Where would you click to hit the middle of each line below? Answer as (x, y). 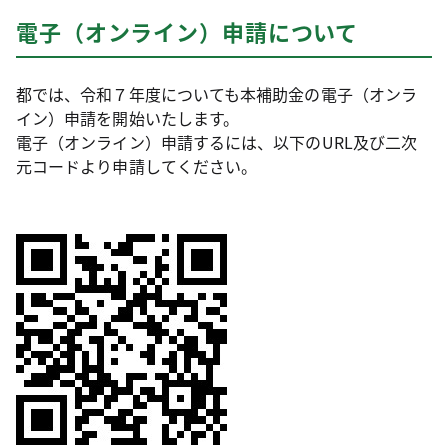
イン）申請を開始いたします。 (128, 118)
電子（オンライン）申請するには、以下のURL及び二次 (217, 142)
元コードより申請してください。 (137, 166)
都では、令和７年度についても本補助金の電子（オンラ (216, 94)
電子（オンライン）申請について (187, 31)
